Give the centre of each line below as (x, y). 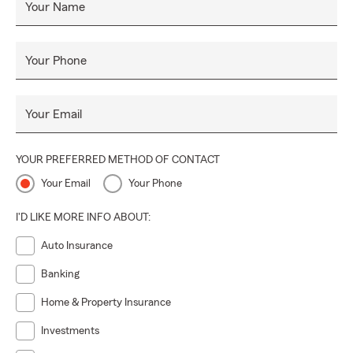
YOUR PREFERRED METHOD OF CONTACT (118, 160)
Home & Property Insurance (106, 303)
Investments (70, 331)
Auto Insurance (77, 246)
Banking (60, 274)
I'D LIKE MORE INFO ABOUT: (83, 217)
